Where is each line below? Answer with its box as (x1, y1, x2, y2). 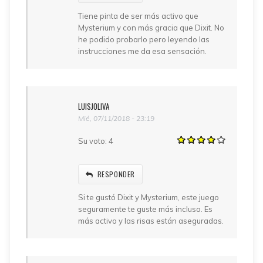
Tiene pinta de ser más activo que (78, 11, 198, 21)
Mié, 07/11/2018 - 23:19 (78, 113, 154, 123)
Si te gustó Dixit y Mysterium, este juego (78, 192, 219, 202)
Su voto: (78, 136, 109, 146)
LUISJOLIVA (78, 100, 109, 112)
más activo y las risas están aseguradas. (78, 215, 224, 225)
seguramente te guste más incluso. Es (78, 204, 213, 214)
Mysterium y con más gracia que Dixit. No (78, 22, 224, 32)
